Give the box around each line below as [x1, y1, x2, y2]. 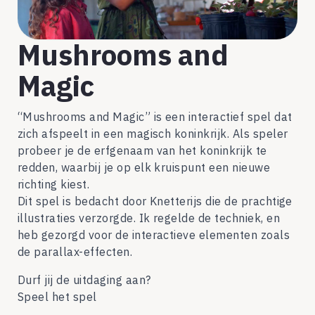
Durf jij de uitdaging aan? [18, 273, 151, 288]
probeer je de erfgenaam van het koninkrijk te [18, 143, 267, 158]
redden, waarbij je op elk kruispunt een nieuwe [18, 160, 271, 175]
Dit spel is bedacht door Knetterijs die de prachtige [18, 194, 292, 209]
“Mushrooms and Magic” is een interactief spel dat [18, 110, 292, 124]
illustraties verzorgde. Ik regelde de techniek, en [18, 211, 281, 226]
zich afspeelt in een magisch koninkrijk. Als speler [18, 127, 288, 141]
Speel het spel [18, 290, 97, 304]
